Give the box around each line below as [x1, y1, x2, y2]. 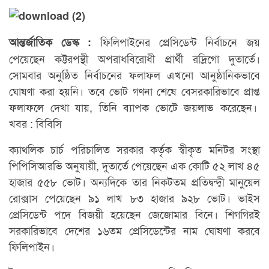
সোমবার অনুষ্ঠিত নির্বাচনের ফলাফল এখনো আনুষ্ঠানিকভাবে [9, 67, 260, 83]
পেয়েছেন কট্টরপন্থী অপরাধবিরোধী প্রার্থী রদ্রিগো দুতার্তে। [9, 50, 260, 67]
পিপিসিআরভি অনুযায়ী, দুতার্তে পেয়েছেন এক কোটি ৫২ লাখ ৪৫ [9, 157, 260, 174]
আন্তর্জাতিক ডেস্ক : [9, 34, 92, 50]
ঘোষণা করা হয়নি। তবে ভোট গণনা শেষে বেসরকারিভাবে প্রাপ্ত [9, 83, 260, 99]
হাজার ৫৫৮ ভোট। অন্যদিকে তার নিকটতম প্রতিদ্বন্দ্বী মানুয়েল [9, 174, 260, 190]
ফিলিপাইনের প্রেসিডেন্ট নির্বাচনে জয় [91, 34, 261, 50]
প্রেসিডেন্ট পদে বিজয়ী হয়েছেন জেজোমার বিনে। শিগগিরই [9, 206, 260, 222]
